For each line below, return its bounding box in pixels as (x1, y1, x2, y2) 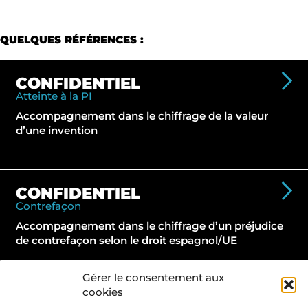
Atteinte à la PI (15, 89, 92, 103)
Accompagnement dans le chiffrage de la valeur (15, 109, 268, 123)
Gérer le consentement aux (82, 271, 224, 284)
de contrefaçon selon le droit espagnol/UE (15, 234, 237, 247)
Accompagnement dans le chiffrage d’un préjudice (15, 219, 283, 233)
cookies (82, 285, 123, 298)
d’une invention (15, 124, 98, 137)
